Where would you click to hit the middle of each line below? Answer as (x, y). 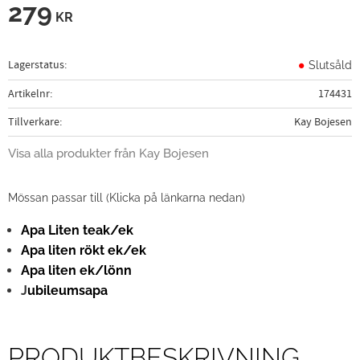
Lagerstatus (36, 64)
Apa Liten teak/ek (77, 230)
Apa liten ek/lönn (76, 270)
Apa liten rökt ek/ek (84, 250)
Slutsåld (330, 64)
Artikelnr (29, 93)
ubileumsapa (67, 290)
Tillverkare (34, 121)
